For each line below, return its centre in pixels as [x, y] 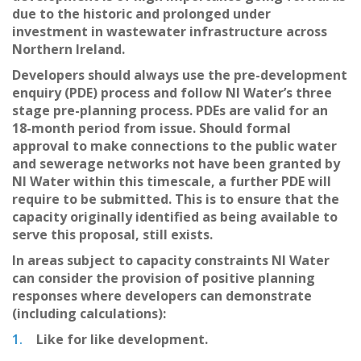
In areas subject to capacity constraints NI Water [171, 260]
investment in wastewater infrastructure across [170, 31]
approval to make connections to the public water [174, 145]
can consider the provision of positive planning [164, 278]
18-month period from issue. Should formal [151, 128]
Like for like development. [122, 339]
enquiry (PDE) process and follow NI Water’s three [172, 92]
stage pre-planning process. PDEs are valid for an [170, 110]
